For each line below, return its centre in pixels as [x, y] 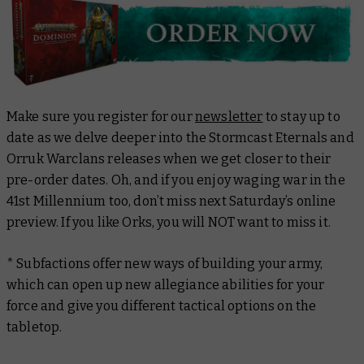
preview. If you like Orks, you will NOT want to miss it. [169, 223]
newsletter [229, 117]
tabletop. [35, 327]
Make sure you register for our [101, 117]
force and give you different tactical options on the [162, 306]
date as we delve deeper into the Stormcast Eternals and [180, 138]
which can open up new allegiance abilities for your [166, 285]
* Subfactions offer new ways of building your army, [165, 264]
